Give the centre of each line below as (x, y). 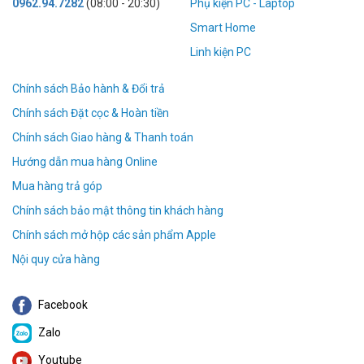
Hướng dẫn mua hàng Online (85, 162)
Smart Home (223, 28)
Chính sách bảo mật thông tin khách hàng (118, 211)
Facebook (62, 305)
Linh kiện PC (221, 52)
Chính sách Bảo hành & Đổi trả (89, 89)
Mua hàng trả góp (57, 186)
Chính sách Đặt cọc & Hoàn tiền (91, 113)
